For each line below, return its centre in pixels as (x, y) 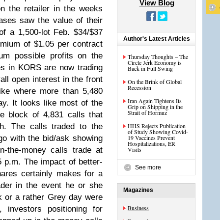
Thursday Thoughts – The (158, 56)
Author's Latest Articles (157, 39)
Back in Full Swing (150, 68)
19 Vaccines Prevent (151, 137)
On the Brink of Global (155, 82)
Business (138, 208)
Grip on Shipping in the (155, 107)
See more (148, 167)
